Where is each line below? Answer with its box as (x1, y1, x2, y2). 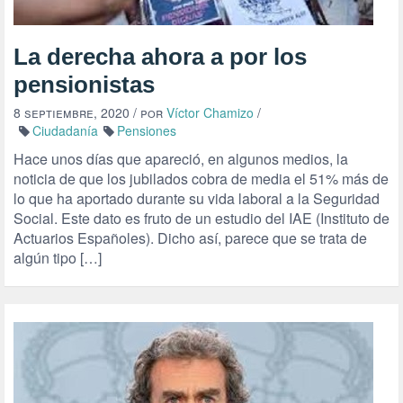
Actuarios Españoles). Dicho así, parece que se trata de (13, 228, 367, 248)
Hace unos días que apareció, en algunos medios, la (13, 148, 348, 169)
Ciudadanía (32, 121, 98, 139)
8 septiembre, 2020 (13, 103, 130, 121)
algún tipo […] (13, 247, 102, 268)
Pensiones (117, 121, 176, 139)
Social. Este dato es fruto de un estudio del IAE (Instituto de (13, 208, 390, 228)
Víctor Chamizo (166, 103, 254, 121)
